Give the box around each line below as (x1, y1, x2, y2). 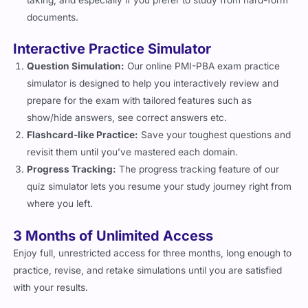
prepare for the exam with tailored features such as (27, 95, 252, 107)
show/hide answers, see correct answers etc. (27, 112, 228, 124)
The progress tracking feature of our (116, 164, 280, 175)
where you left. (27, 198, 93, 210)
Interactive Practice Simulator (13, 41, 212, 58)
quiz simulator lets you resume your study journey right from (27, 181, 292, 192)
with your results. (13, 281, 89, 293)
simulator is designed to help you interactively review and (27, 78, 279, 89)
